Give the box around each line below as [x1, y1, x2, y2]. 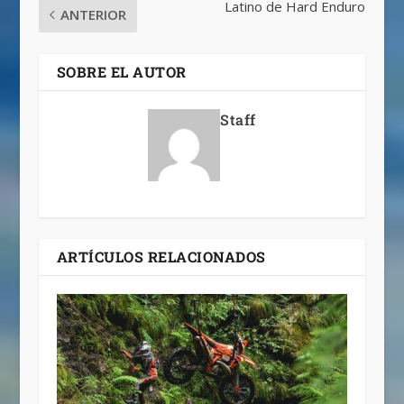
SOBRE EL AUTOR [56, 62, 187, 82]
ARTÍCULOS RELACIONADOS [56, 247, 266, 267]
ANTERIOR [60, 5, 126, 24]
